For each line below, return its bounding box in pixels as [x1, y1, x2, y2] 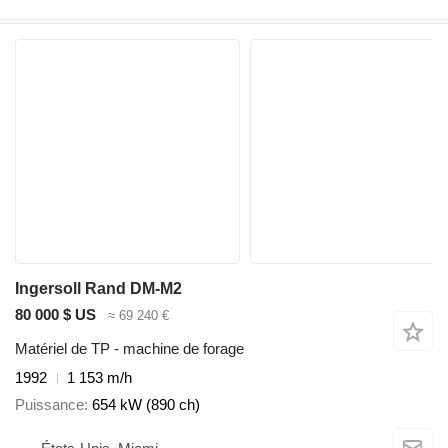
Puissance [15, 395, 84, 413]
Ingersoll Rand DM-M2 [15, 279, 182, 297]
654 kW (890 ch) [92, 395, 200, 413]
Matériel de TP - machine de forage [15, 340, 244, 358]
